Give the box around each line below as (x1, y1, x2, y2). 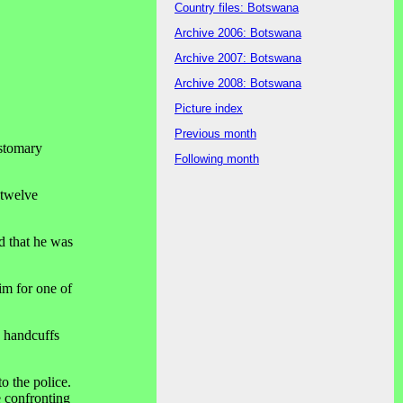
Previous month (175, 126, 256, 140)
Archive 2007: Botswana (175, 50, 301, 65)
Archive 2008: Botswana (175, 76, 301, 90)
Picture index (175, 101, 243, 115)
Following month (175, 151, 259, 166)
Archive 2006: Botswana (175, 25, 301, 40)
